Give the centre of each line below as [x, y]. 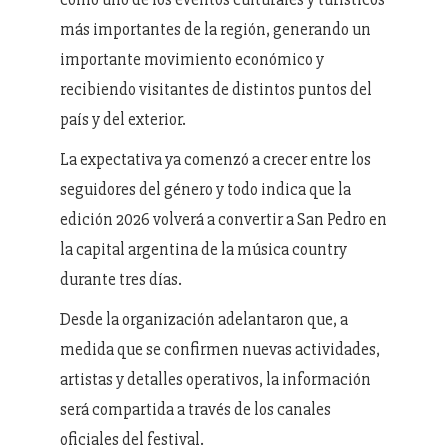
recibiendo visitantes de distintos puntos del [216, 89]
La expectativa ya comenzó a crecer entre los [215, 159]
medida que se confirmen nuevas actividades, [220, 349]
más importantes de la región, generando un [215, 29]
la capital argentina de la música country [203, 249]
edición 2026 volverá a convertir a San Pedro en [223, 219]
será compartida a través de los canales [195, 409]
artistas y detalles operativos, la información [215, 379]
